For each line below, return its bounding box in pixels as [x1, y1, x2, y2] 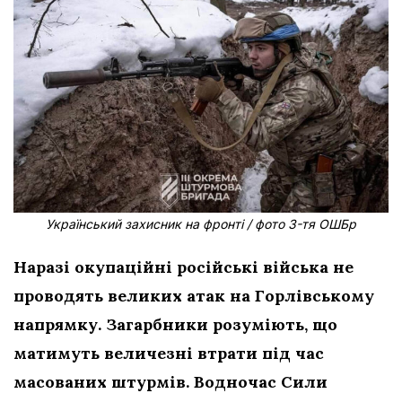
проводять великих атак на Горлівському [13, 285, 374, 307]
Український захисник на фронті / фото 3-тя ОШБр [46, 216, 356, 232]
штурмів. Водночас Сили [111, 371, 328, 393]
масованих [13, 371, 107, 393]
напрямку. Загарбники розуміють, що [13, 314, 337, 336]
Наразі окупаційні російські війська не [13, 257, 354, 278]
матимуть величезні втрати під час [13, 343, 324, 364]
